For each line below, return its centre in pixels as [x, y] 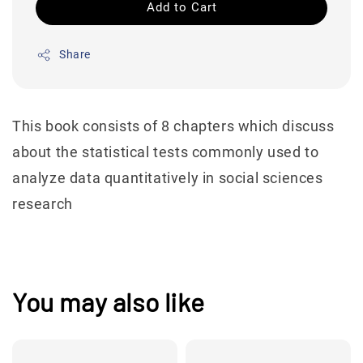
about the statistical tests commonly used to [166, 152]
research [43, 204]
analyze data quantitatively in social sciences [168, 178]
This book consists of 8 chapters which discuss [173, 126]
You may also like [109, 301]
